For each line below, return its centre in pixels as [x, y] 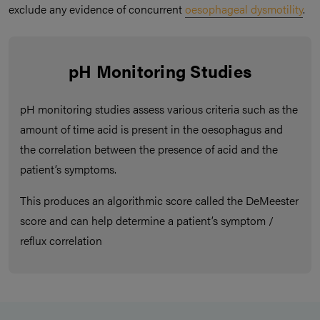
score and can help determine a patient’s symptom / [147, 221]
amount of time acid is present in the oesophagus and [151, 129]
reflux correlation [61, 241]
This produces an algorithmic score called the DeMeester [159, 201]
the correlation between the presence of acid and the [149, 149]
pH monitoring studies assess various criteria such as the [159, 109]
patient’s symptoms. [68, 169]
